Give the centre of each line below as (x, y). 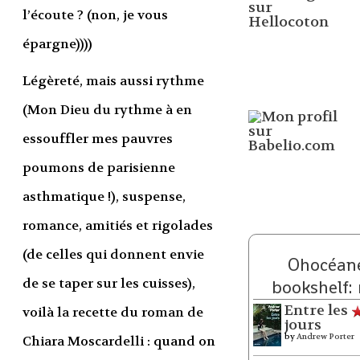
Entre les (316, 310)
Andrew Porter (325, 336)
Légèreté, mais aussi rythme (113, 80)
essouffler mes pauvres (97, 138)
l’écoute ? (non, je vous (95, 14)
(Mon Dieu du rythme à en (107, 109)
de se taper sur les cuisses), (108, 283)
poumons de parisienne (98, 167)
